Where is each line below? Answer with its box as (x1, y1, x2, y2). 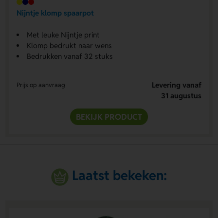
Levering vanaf (152, 80, 202, 90)
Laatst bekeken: (72, 167, 167, 184)
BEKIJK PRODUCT (76, 111, 142, 122)
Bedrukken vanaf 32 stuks (26, 52, 113, 61)
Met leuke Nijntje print (26, 30, 100, 39)
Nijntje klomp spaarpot (16, 8, 94, 18)
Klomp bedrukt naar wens (26, 41, 112, 50)
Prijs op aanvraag (16, 81, 65, 89)
